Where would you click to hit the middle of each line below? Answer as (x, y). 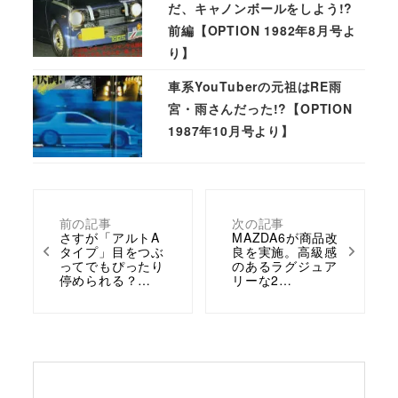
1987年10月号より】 (231, 130)
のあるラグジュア (284, 265)
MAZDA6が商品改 (285, 237)
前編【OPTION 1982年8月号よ (262, 30)
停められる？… (105, 279)
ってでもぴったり (111, 265)
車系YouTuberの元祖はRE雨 (255, 86)
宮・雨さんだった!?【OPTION (260, 108)
